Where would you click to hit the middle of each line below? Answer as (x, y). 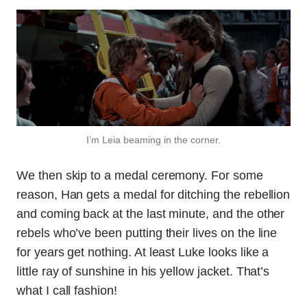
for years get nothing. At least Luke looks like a (143, 253)
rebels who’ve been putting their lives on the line (147, 233)
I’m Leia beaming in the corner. (153, 140)
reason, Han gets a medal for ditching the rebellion (153, 195)
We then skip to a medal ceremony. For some (140, 176)
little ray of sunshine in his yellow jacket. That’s (143, 272)
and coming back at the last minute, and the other (151, 214)
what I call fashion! (67, 291)
